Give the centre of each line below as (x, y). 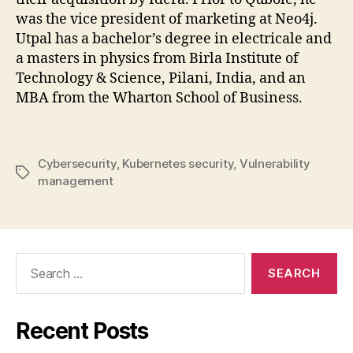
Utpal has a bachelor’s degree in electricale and (174, 39)
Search (31, 261)
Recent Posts (82, 331)
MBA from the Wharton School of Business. (159, 98)
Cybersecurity (77, 164)
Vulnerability (275, 164)
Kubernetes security (178, 164)
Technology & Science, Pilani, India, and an (161, 79)
